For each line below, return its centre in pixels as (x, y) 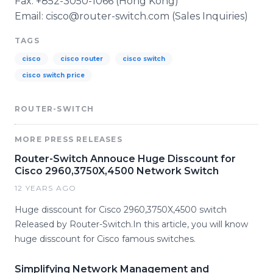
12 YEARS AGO (46, 188)
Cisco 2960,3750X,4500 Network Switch (117, 171)
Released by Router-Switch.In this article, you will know (131, 224)
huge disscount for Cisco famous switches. (105, 239)
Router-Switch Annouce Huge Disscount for (125, 159)
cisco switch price (53, 75)
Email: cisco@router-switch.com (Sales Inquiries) (131, 16)
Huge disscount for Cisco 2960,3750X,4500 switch (121, 210)
